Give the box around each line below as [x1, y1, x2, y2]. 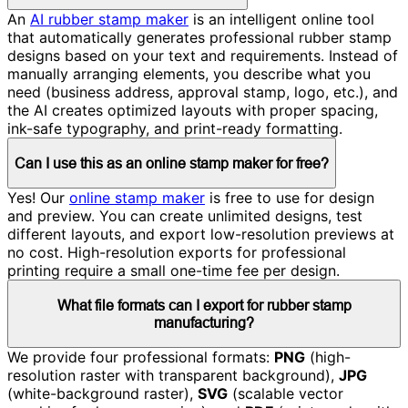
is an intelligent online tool [189, 9, 374, 28]
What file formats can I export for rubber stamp [56, 296, 352, 313]
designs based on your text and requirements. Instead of [7, 46, 398, 65]
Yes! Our [7, 189, 69, 208]
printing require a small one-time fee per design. [7, 261, 340, 280]
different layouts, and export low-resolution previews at [7, 225, 394, 244]
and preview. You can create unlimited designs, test [7, 207, 362, 226]
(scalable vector [228, 384, 343, 403]
